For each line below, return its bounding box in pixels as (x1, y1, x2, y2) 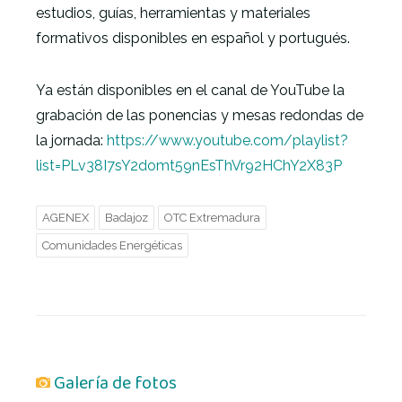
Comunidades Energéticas (42, 239, 182, 252)
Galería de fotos (50, 369, 177, 398)
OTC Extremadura (164, 211, 260, 224)
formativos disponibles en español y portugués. (36, 30, 350, 47)
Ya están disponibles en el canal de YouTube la (36, 82, 345, 99)
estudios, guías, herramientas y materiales (36, 4, 310, 22)
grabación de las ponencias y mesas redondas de (36, 107, 363, 124)
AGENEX (42, 211, 89, 224)
